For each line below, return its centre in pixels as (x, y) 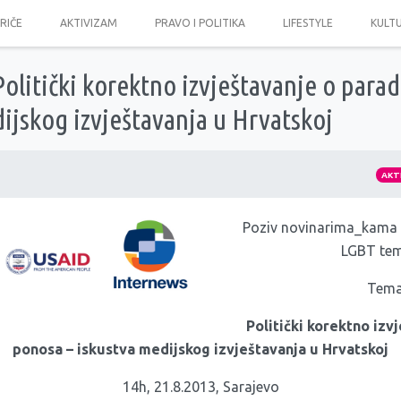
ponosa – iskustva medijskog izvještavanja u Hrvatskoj (200, 349)
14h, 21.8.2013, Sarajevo (200, 387)
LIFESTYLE (307, 23)
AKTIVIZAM (88, 23)
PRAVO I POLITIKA (200, 23)
